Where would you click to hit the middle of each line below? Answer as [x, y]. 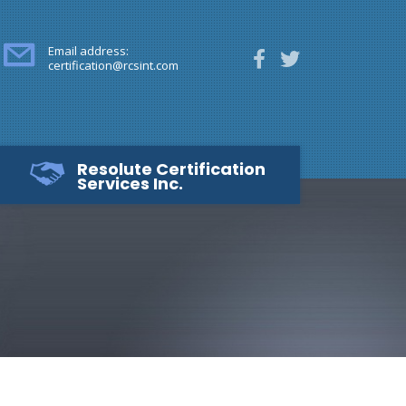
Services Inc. [130, 184]
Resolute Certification [171, 169]
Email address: [88, 51]
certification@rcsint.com [113, 65]
